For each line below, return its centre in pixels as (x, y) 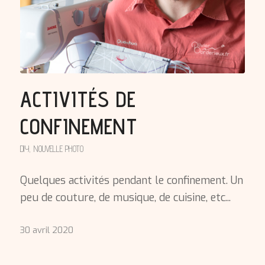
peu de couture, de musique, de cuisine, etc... (125, 197)
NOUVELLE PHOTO (58, 148)
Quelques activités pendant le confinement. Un (131, 180)
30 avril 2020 (46, 230)
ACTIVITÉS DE (78, 99)
